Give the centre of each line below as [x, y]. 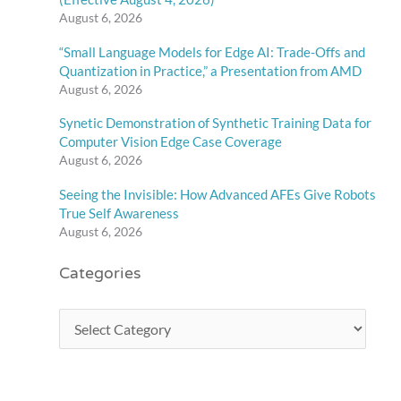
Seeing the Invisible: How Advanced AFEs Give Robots [218, 194]
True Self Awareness [119, 213]
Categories [100, 275]
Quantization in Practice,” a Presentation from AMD [211, 70]
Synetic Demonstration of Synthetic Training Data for [216, 123]
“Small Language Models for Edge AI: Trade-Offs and [213, 51]
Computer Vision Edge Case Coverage [171, 142]
